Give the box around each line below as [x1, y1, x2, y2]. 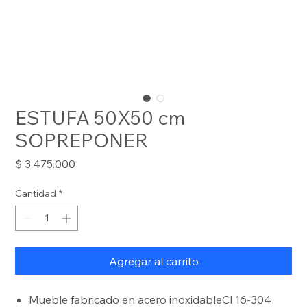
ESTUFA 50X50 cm [15, 105, 186, 130]
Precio [75, 156, 107, 170]
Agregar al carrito [108, 254, 199, 268]
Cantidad [15, 186, 57, 199]
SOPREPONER [15, 127, 149, 152]
